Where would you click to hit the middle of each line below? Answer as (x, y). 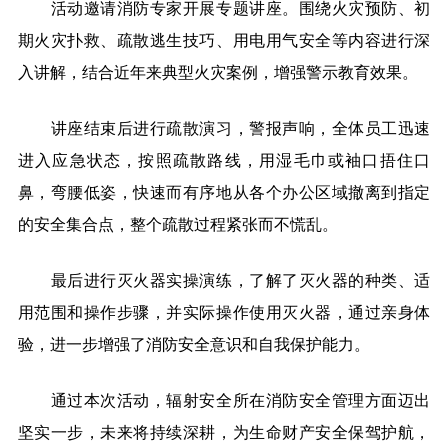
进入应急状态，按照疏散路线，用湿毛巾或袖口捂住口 (224, 160)
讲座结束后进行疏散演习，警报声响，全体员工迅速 (240, 128)
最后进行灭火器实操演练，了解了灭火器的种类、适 (240, 280)
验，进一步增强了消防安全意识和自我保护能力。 (193, 344)
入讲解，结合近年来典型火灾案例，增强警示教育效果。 (217, 72)
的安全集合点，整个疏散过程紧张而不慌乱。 (177, 224)
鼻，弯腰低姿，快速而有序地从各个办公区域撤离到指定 (224, 192)
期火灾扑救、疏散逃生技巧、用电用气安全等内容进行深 (224, 40)
